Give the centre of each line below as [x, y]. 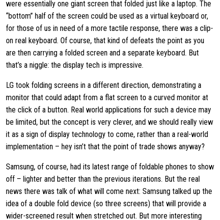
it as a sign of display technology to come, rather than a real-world [107, 134]
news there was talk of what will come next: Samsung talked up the [109, 191]
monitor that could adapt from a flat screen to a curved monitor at [107, 97]
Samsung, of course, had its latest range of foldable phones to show [110, 167]
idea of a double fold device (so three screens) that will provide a [106, 204]
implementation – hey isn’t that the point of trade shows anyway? [106, 147]
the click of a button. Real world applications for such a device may [109, 110]
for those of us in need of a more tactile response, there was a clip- [110, 28]
